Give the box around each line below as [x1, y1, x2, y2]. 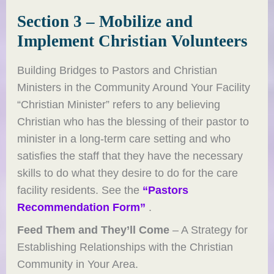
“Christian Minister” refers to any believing [17, 97, 221, 111]
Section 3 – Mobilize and [17, 12, 193, 31]
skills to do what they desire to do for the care [17, 166, 239, 179]
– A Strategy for [169, 223, 248, 237]
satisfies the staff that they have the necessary [17, 149, 243, 162]
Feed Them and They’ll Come [17, 223, 170, 237]
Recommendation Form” [17, 200, 146, 213]
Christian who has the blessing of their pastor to [17, 114, 250, 128]
